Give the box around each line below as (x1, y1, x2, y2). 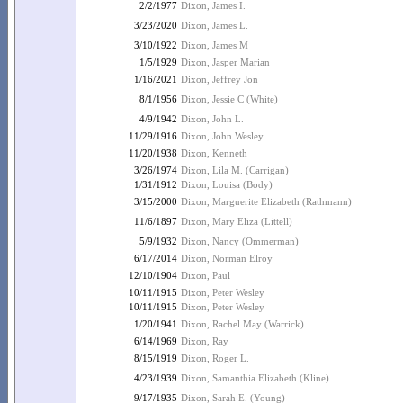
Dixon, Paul (181, 270, 230, 281)
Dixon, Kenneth (181, 148, 247, 158)
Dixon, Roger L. (181, 353, 249, 363)
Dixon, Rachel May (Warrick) (181, 318, 304, 329)
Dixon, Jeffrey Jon (181, 74, 258, 85)
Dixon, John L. (181, 113, 244, 124)
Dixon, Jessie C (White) (181, 94, 278, 104)
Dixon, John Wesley (181, 130, 264, 141)
